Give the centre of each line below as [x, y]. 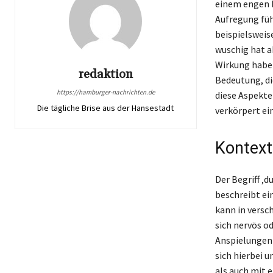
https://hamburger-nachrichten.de [105, 92]
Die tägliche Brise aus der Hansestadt [106, 108]
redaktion [105, 74]
